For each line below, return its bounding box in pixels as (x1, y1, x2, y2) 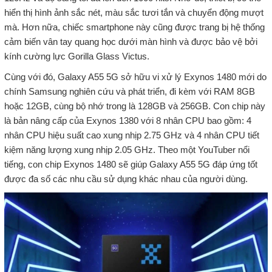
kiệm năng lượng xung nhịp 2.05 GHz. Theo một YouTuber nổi (4, 144, 250, 155)
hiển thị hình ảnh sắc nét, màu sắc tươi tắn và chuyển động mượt (4, 7, 263, 18)
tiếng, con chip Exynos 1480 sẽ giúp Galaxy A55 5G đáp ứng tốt (4, 159, 257, 170)
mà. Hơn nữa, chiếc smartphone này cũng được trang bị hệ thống (4, 22, 265, 33)
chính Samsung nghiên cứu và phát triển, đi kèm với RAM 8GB (4, 86, 255, 97)
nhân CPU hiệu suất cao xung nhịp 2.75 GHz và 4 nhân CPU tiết (4, 130, 259, 141)
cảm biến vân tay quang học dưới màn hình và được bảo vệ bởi (4, 36, 257, 47)
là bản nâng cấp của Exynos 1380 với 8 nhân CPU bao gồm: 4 (4, 115, 251, 126)
